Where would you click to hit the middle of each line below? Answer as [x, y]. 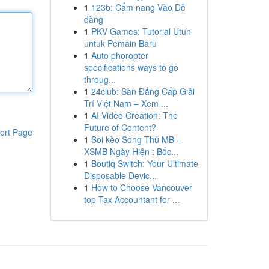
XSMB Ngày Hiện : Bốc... [131, 151]
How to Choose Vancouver [141, 187]
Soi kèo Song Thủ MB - [135, 139]
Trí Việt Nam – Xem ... [126, 103]
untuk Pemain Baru [120, 43]
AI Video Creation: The [134, 115]
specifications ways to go [131, 67]
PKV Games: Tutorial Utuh [141, 31]
